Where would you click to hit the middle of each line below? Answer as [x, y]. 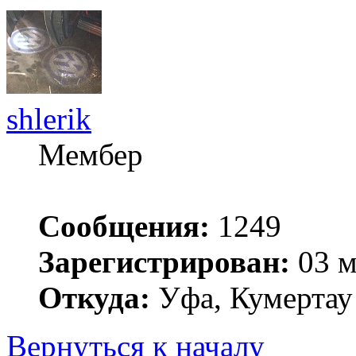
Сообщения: [124, 226]
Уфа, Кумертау [252, 298]
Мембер [91, 155]
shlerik [49, 119]
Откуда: [94, 298]
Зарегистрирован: [164, 262]
